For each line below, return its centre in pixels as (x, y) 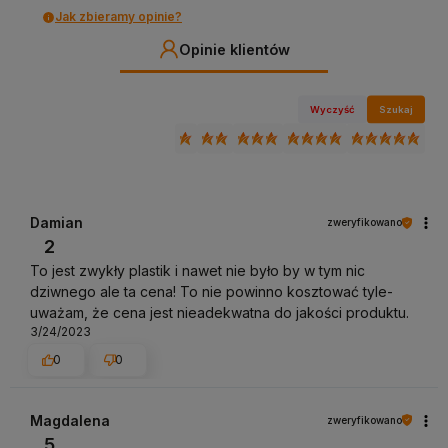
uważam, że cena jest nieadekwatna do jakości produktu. (219, 313)
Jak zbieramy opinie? (118, 17)
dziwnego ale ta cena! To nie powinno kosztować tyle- (211, 292)
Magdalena (70, 420)
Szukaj (396, 109)
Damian (56, 223)
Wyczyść (333, 109)
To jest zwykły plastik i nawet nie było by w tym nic (197, 271)
